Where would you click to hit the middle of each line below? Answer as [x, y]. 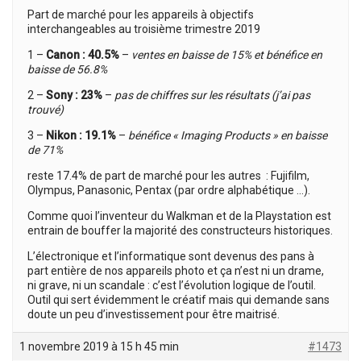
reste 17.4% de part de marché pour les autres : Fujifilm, [168, 176]
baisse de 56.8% [67, 69]
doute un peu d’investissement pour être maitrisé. [154, 314]
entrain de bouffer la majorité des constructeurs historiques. [180, 230]
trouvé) [46, 110]
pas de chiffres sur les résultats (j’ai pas [212, 95]
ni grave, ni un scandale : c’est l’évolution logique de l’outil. [172, 285]
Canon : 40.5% [83, 55]
